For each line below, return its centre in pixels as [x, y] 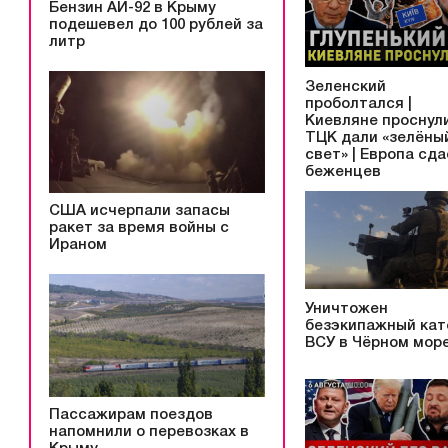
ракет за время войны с [139, 228]
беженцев [343, 171]
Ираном [78, 245]
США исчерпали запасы [139, 211]
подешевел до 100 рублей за [156, 24]
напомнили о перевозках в [149, 432]
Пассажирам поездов [131, 415]
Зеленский [345, 86]
